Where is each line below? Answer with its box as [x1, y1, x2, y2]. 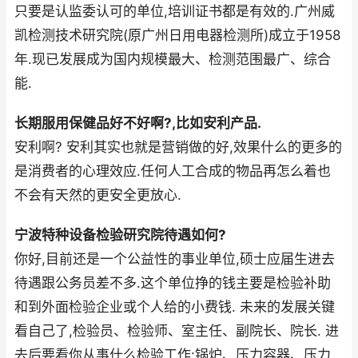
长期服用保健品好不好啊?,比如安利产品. [14, 115, 261, 132]
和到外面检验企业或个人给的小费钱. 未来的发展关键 [14, 299, 335, 316]
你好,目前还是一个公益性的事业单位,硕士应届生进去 [14, 251, 335, 268]
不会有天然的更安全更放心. [14, 187, 181, 204]
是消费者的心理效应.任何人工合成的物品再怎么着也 [14, 163, 331, 180]
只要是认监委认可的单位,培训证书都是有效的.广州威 [14, 3, 335, 20]
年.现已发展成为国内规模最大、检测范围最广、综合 [14, 51, 331, 68]
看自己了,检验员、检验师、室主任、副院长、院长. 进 [14, 323, 339, 340]
